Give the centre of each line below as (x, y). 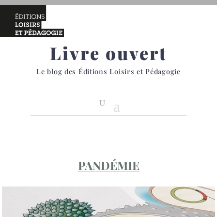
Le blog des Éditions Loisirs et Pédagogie (108, 71)
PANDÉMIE (108, 165)
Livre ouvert (108, 53)
